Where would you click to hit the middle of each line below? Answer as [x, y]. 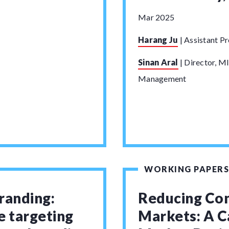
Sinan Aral [158, 62]
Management [162, 78]
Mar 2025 [156, 17]
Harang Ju [158, 40]
